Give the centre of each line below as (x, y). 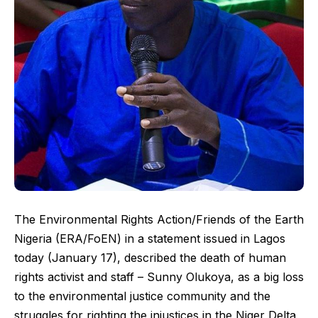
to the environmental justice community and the (142, 296)
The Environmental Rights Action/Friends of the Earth (159, 220)
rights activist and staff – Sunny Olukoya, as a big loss (159, 277)
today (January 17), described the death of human (150, 258)
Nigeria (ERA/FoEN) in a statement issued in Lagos (150, 239)
